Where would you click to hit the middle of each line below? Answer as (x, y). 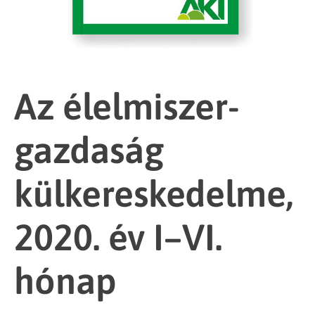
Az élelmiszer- (127, 106)
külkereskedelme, (154, 193)
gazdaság (89, 150)
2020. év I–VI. (118, 237)
